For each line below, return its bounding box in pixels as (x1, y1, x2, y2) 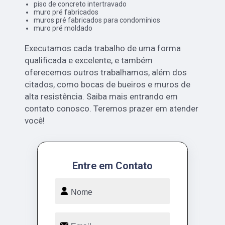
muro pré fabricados (33, 8, 98, 16)
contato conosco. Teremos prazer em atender (25, 103, 199, 114)
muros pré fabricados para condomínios (33, 16, 160, 24)
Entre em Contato (72, 159, 153, 172)
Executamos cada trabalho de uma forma (25, 43, 181, 53)
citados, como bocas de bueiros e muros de (25, 79, 191, 89)
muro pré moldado (33, 24, 92, 32)
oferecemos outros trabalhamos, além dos (25, 67, 187, 77)
